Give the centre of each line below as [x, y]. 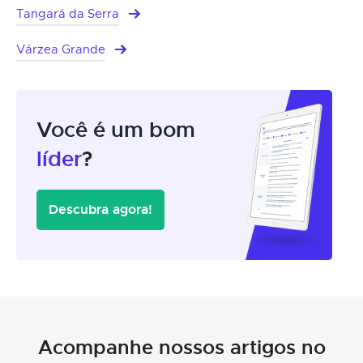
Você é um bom [116, 130]
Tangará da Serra [68, 13]
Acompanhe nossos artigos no [181, 347]
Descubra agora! [100, 209]
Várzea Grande [61, 49]
